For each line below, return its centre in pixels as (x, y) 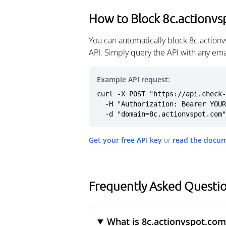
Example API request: (133, 79)
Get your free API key (125, 140)
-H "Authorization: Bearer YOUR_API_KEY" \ (101, 104)
